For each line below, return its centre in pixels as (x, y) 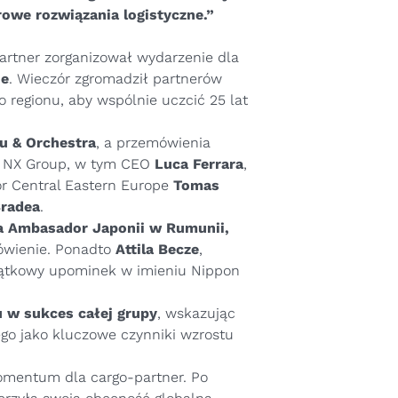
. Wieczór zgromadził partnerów (115, 79)
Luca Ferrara (199, 164)
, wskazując (196, 313)
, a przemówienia (153, 143)
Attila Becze (157, 249)
